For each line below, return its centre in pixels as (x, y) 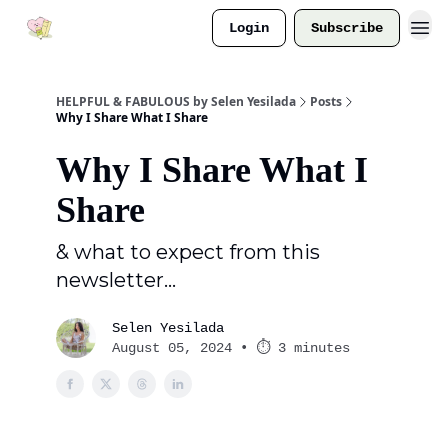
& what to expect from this (188, 252)
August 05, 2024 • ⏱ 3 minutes (231, 348)
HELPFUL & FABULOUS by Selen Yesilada (176, 101)
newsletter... (116, 280)
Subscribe (347, 28)
